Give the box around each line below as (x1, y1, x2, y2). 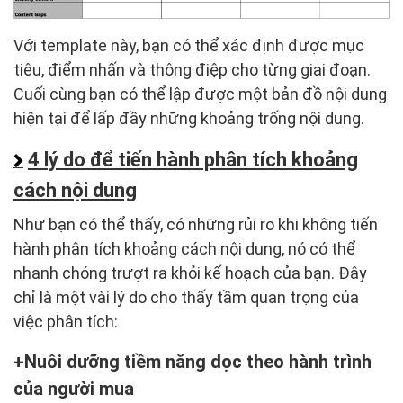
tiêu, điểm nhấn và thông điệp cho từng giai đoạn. (13, 60, 371, 80)
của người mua (13, 378, 134, 400)
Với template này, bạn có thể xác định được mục (13, 36, 364, 56)
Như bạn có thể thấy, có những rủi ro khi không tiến (13, 215, 378, 235)
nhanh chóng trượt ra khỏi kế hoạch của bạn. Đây (13, 264, 367, 283)
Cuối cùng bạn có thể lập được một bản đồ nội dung (13, 85, 387, 104)
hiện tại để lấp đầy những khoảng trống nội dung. (13, 109, 364, 129)
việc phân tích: (13, 312, 118, 332)
